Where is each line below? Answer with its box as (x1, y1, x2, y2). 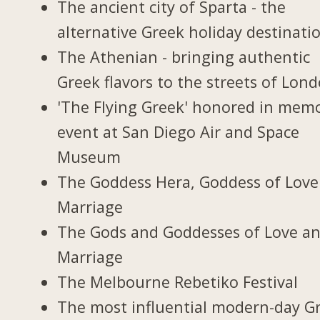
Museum (57, 146, 121, 167)
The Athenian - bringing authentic (57, 46, 311, 67)
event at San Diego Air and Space (57, 121, 300, 142)
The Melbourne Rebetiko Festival (57, 271, 299, 292)
